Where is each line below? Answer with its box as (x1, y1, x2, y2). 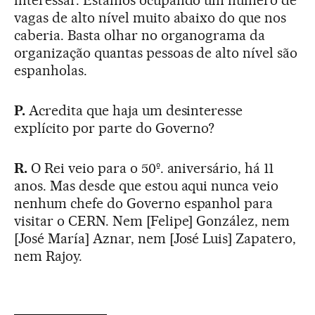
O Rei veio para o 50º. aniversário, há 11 (27, 160, 275, 177)
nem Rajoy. (14, 247, 82, 265)
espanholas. (14, 62, 87, 79)
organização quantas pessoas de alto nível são (14, 44, 298, 62)
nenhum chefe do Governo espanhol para (14, 195, 274, 212)
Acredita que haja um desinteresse (25, 102, 243, 120)
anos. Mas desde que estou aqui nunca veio (14, 177, 279, 195)
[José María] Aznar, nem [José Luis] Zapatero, (14, 230, 297, 247)
